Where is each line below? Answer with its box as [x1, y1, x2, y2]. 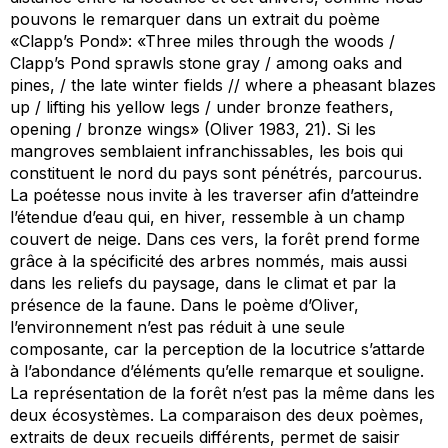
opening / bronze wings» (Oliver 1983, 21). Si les [10, 119, 376, 140]
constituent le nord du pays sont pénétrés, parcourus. [10, 163, 422, 184]
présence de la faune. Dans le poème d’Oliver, [10, 295, 359, 316]
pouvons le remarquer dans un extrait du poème [10, 9, 380, 30]
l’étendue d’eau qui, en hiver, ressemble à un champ [10, 207, 405, 228]
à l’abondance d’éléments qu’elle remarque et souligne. [10, 361, 424, 382]
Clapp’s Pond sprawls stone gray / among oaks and [10, 53, 402, 74]
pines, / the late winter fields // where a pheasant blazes [10, 75, 436, 96]
